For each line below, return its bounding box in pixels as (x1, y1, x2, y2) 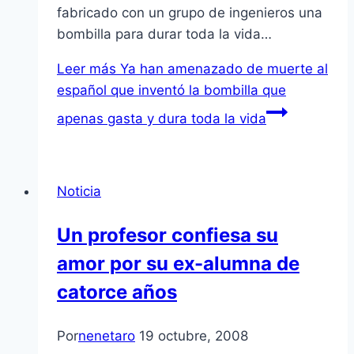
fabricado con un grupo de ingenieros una (57, 5, 322, 21)
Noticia (57, 183, 101, 200)
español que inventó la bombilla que (57, 82, 286, 99)
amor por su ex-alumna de (57, 252, 299, 276)
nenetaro (78, 328, 135, 345)
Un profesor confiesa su (57, 224, 278, 247)
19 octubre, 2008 (139, 328, 248, 345)
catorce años (57, 281, 177, 304)
